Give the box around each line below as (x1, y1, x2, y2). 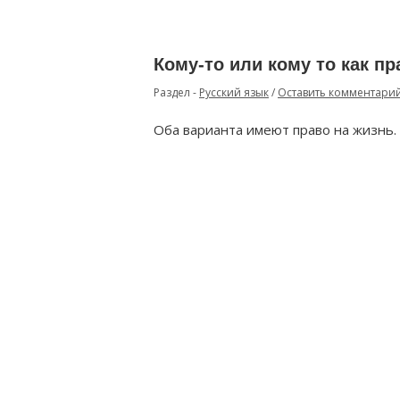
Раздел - (154, 85, 199, 100)
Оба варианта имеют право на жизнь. (154, 121, 396, 138)
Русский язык (199, 85, 269, 100)
